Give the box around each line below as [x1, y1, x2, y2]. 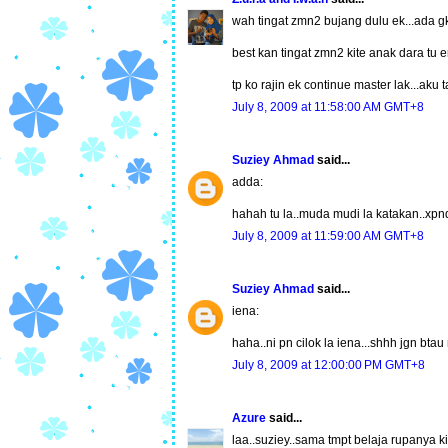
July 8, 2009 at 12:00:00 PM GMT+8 [232, 358, 425, 373]
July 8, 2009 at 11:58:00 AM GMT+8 [232, 100, 424, 115]
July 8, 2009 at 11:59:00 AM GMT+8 [232, 229, 424, 244]
